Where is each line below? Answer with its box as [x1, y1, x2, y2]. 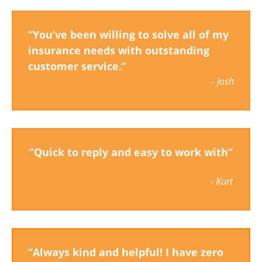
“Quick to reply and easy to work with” [29, 145, 233, 159]
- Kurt [211, 175, 233, 188]
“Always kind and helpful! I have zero [28, 245, 223, 259]
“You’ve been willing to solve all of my [28, 27, 229, 42]
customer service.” [28, 59, 129, 73]
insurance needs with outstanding [28, 43, 209, 57]
